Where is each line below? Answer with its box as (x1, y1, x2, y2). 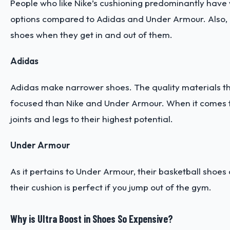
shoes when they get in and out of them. (10, 29, 175, 40)
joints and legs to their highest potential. (10, 113, 175, 124)
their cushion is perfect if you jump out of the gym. (10, 181, 214, 193)
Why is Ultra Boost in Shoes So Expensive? (10, 212, 173, 225)
